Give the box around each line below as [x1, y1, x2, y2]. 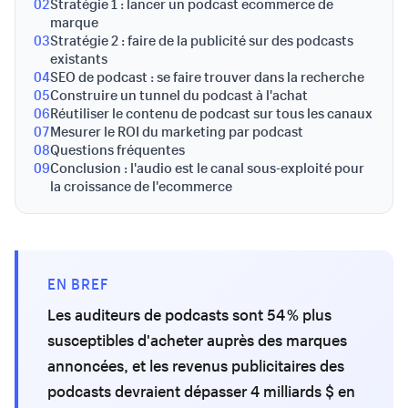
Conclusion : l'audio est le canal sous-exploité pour [50, 158, 364, 177]
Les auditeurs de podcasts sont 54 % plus [47, 304, 331, 325]
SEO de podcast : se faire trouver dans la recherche [50, 67, 364, 86]
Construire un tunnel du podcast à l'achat [50, 86, 308, 104]
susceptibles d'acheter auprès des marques [47, 330, 347, 351]
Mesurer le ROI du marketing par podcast [50, 122, 303, 140]
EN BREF [47, 274, 109, 293]
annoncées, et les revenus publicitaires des [47, 355, 344, 376]
